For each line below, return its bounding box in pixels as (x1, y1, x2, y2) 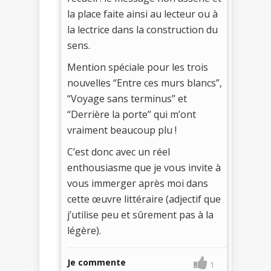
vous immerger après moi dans (67, 176, 208, 190)
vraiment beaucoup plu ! (67, 123, 177, 137)
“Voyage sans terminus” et (67, 91, 187, 105)
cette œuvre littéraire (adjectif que (67, 192, 221, 206)
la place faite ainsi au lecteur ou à (67, 7, 218, 21)
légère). (67, 223, 101, 237)
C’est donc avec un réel (67, 145, 170, 158)
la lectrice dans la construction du (67, 22, 218, 36)
